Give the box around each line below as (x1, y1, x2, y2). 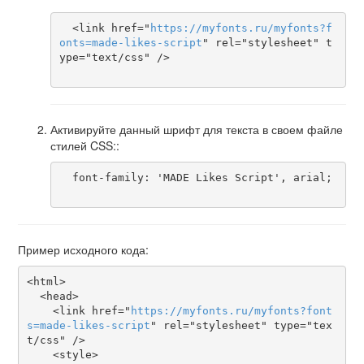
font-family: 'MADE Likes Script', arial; (58, 171, 72, 184)
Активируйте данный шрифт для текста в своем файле (50, 121, 343, 138)
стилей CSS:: (50, 137, 119, 154)
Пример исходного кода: (18, 241, 149, 258)
